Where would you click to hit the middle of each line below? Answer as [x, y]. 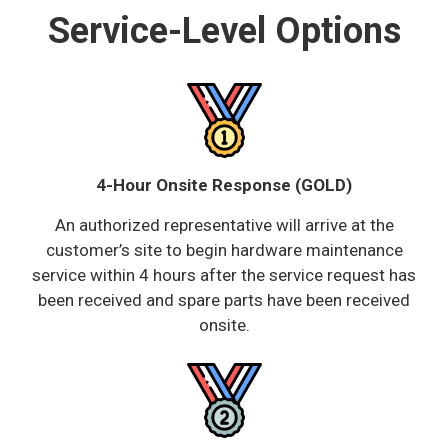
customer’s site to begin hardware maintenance [224, 250]
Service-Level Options [224, 31]
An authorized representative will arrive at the [224, 225]
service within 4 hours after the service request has [224, 275]
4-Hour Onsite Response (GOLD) [224, 185]
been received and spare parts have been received [224, 300]
